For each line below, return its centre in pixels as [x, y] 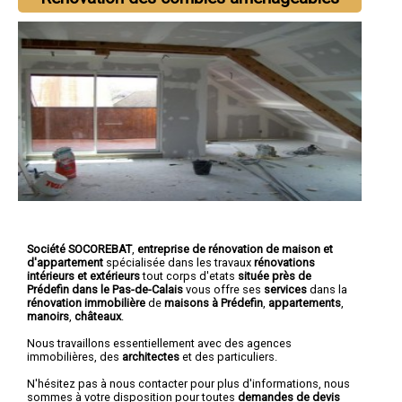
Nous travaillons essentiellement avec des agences [159, 343]
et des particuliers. [228, 356]
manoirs [48, 316]
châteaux [98, 316]
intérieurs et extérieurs [83, 275]
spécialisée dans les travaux [179, 262]
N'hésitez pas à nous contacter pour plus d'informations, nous [188, 383]
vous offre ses [225, 289]
